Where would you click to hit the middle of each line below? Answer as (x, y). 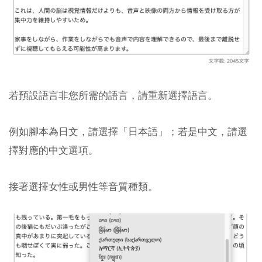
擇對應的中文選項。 (54, 150)
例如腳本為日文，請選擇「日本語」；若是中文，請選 (128, 131)
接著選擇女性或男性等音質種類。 (83, 187)
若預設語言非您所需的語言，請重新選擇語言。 (113, 95)
